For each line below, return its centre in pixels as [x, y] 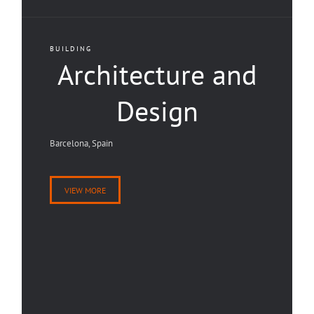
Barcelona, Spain [81, 143]
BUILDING [71, 49]
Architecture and [157, 74]
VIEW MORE [85, 190]
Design [157, 111]
